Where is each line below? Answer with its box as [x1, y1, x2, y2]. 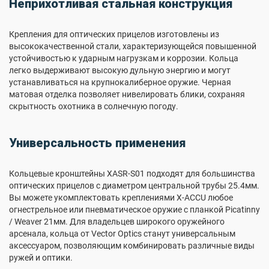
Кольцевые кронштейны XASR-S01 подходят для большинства [9, 169, 255, 178]
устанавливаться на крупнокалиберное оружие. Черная [9, 77, 231, 87]
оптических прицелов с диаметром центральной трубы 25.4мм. [9, 181, 259, 190]
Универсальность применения [9, 136, 186, 150]
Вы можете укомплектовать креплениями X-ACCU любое [9, 193, 233, 202]
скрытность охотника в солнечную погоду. [9, 101, 178, 111]
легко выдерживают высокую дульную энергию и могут [9, 65, 231, 75]
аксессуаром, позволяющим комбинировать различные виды [9, 241, 255, 250]
